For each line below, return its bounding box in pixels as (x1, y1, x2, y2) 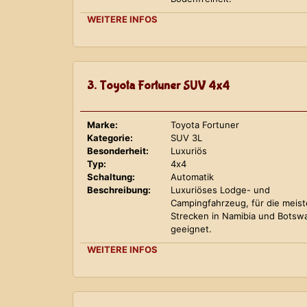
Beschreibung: (87, 184, 151, 196)
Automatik (170, 171, 214, 183)
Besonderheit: (87, 145, 149, 157)
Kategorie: (87, 132, 133, 144)
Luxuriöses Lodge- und (170, 184, 270, 196)
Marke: (87, 119, 118, 131)
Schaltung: (87, 171, 135, 183)
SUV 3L (170, 132, 202, 144)
